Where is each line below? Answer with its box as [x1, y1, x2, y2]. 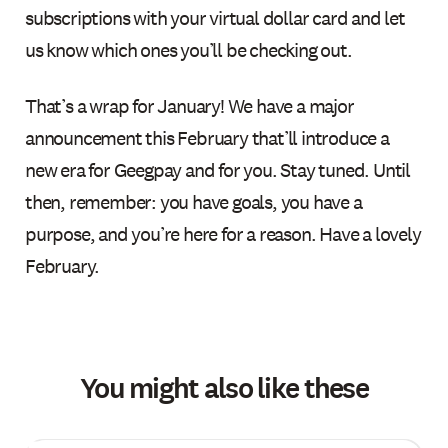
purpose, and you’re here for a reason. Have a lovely [25, 221, 421, 247]
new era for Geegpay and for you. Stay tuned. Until [25, 157, 411, 183]
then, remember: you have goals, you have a [25, 189, 362, 215]
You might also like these [80, 368, 368, 408]
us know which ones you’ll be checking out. [25, 37, 352, 63]
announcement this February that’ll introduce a [25, 125, 389, 151]
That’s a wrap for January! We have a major [25, 93, 354, 119]
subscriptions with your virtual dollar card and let [25, 5, 405, 31]
